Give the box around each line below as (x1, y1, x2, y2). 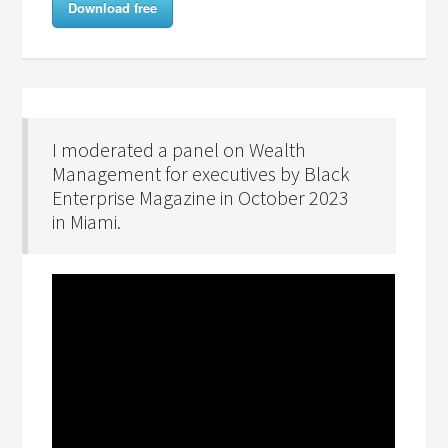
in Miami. (52, 209, 122, 234)
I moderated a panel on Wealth (52, 137, 307, 162)
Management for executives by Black (52, 161, 351, 186)
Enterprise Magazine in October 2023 (52, 185, 350, 210)
